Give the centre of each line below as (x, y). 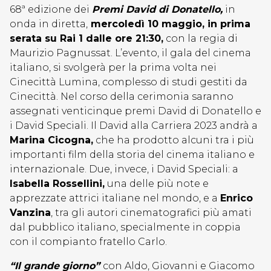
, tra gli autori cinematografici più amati (151, 213)
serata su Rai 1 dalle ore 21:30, (87, 38)
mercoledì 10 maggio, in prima (169, 24)
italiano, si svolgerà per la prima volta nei (113, 67)
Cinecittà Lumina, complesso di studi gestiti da (129, 82)
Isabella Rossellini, (57, 184)
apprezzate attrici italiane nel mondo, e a (115, 198)
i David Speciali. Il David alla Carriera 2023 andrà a (134, 126)
